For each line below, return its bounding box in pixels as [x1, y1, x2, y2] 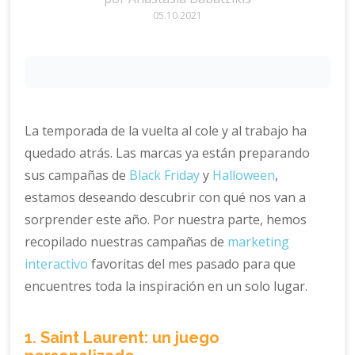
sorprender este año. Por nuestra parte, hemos [25, 211, 307, 229]
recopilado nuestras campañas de [25, 233, 228, 251]
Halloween [212, 166, 276, 185]
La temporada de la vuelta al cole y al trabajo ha [25, 122, 307, 140]
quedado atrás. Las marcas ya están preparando [25, 144, 311, 162]
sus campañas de [25, 166, 130, 185]
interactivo [25, 255, 89, 273]
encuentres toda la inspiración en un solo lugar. [25, 277, 308, 296]
